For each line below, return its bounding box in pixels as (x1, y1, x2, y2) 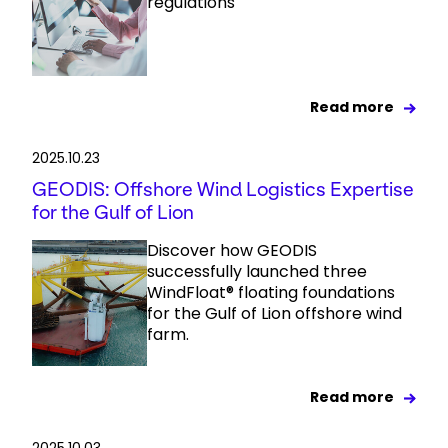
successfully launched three (147, 260, 368, 283)
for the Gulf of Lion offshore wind (147, 302, 403, 325)
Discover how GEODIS (147, 239, 318, 262)
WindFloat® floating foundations (147, 281, 396, 304)
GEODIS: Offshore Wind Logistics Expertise (32, 179, 414, 200)
